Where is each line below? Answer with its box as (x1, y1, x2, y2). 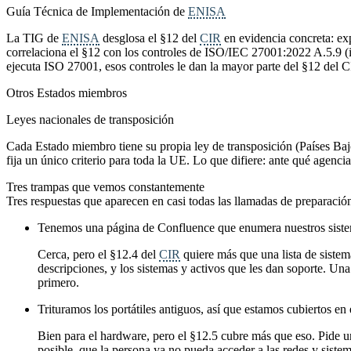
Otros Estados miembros (6, 85, 127, 100)
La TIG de (6, 31, 62, 45)
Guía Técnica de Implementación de (6, 4, 188, 18)
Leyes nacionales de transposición (6, 112, 174, 126)
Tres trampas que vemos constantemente (6, 179, 204, 194)
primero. (38, 275, 79, 289)
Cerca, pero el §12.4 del (38, 247, 159, 261)
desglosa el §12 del (100, 31, 200, 45)
